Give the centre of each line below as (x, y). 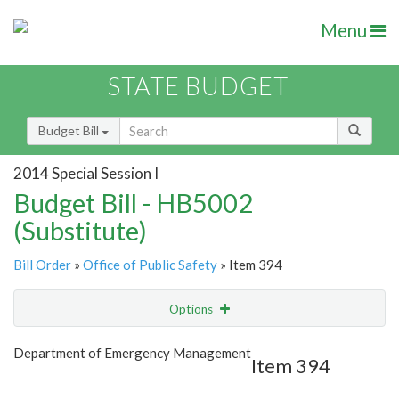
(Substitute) (80, 231)
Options (192, 309)
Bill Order (42, 265)
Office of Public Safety (150, 265)
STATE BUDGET (198, 86)
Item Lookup (53, 383)
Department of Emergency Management (132, 353)
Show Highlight (145, 345)
